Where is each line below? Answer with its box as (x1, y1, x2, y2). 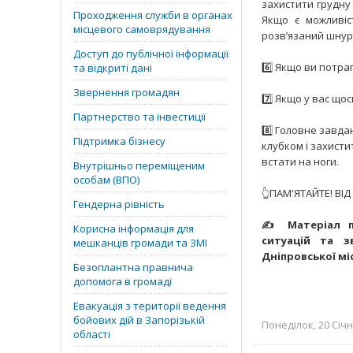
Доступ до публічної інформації (73, 46, 229, 61)
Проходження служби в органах (73, 8, 232, 22)
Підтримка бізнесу (73, 134, 165, 148)
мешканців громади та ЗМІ (73, 236, 207, 250)
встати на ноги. (262, 154, 339, 169)
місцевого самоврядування (73, 22, 210, 36)
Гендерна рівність (73, 197, 165, 211)
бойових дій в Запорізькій (73, 313, 205, 327)
